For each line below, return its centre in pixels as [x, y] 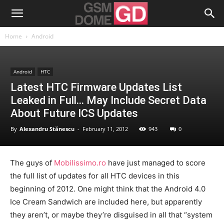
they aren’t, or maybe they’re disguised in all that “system [111, 215]
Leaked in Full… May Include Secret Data [108, 100]
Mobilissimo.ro [80, 163]
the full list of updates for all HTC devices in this [95, 176]
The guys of [32, 163]
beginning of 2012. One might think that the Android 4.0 [108, 189]
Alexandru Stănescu [47, 129]
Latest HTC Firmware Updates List [96, 87]
